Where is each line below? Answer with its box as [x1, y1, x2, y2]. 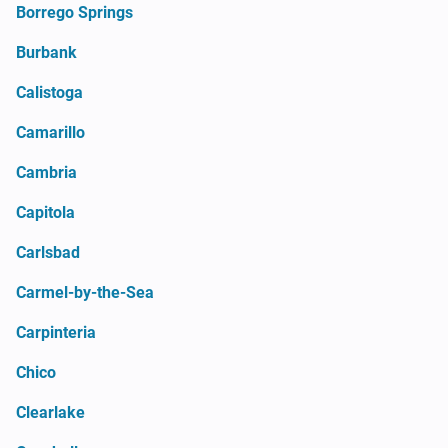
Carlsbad [16, 242, 80, 262]
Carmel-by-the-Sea [16, 282, 154, 302]
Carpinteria [16, 322, 96, 342]
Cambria [16, 162, 77, 182]
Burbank [16, 42, 77, 62]
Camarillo [16, 122, 85, 142]
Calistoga [16, 82, 83, 102]
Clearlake [16, 402, 85, 422]
